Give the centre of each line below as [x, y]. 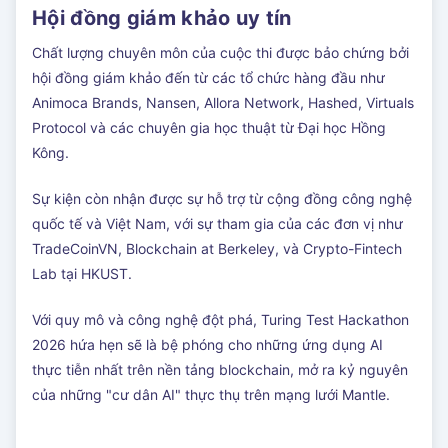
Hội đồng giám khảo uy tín [162, 18]
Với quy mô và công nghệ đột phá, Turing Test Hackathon [220, 320]
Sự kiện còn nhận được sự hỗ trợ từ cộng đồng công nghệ [222, 199]
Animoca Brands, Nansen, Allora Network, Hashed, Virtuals [223, 103]
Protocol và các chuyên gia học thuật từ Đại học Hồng [209, 128]
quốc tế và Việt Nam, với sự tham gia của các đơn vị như [217, 224]
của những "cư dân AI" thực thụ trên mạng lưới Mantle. [211, 395]
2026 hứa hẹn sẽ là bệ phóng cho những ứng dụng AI [207, 345]
